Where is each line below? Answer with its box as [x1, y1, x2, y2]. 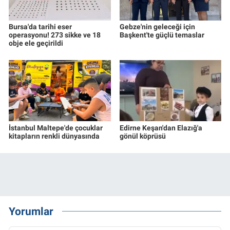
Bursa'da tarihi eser [9, 22, 72, 31]
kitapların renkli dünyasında [9, 131, 100, 140]
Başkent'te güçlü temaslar [119, 30, 204, 39]
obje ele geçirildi [9, 39, 63, 47]
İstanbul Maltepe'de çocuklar [9, 123, 103, 132]
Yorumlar [9, 205, 53, 218]
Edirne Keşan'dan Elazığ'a [119, 123, 202, 132]
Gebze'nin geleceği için [119, 22, 195, 31]
